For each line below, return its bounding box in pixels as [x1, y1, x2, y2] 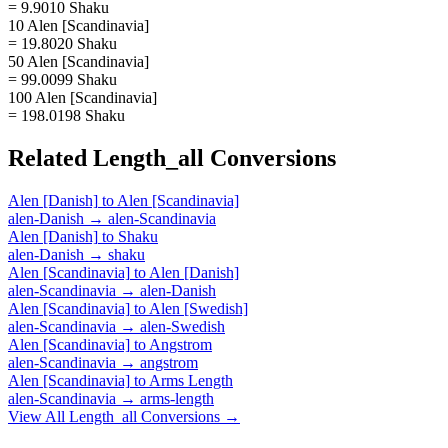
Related [8, 144, 93, 171]
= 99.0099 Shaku [8, 70, 117, 88]
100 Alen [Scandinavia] [8, 88, 157, 106]
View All [8, 407, 69, 425]
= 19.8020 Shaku [8, 34, 117, 52]
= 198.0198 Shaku [8, 106, 125, 124]
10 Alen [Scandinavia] [8, 16, 149, 34]
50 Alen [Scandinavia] [8, 52, 149, 70]
